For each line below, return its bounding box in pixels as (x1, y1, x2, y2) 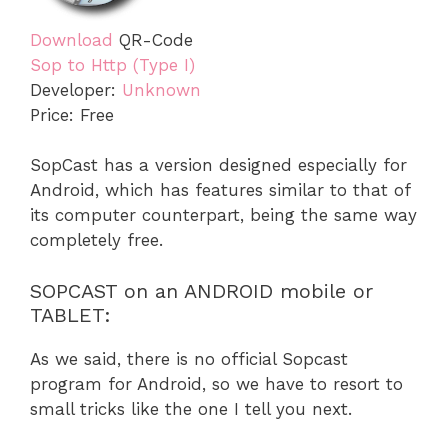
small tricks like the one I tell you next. (30, 398, 352, 419)
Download (30, 29, 113, 50)
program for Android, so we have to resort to (30, 373, 403, 394)
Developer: (30, 79, 122, 100)
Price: (30, 104, 80, 125)
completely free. (30, 230, 163, 251)
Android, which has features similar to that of (30, 180, 410, 201)
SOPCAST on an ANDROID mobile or (30, 278, 373, 303)
